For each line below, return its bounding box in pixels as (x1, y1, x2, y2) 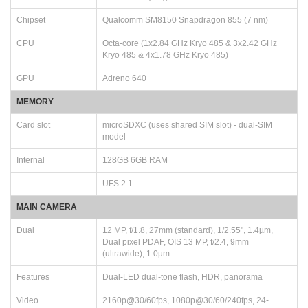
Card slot (16, 120, 50, 130)
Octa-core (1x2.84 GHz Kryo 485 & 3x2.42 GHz (102, 38, 277, 48)
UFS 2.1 (102, 178, 133, 188)
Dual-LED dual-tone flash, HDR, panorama (102, 272, 263, 282)
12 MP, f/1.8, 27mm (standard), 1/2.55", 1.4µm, (102, 225, 273, 235)
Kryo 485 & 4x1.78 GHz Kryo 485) (102, 49, 228, 60)
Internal (16, 155, 45, 165)
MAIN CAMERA (16, 201, 77, 212)
